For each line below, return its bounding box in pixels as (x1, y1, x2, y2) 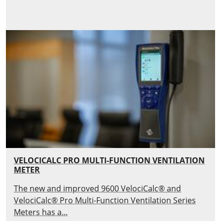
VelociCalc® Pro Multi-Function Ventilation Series (14, 195, 196, 206)
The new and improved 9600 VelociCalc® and (14, 183, 181, 194)
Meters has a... (14, 207, 68, 218)
